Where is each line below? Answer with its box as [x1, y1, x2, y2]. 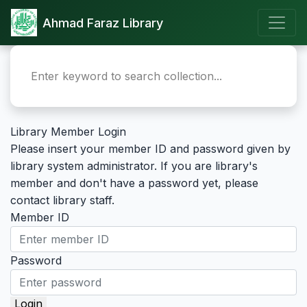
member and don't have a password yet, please [10, 176, 258, 190]
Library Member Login [10, 125, 126, 138]
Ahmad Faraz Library [42, 15, 164, 30]
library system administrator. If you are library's [10, 159, 258, 173]
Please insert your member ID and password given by [10, 142, 291, 156]
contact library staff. [10, 193, 114, 207]
